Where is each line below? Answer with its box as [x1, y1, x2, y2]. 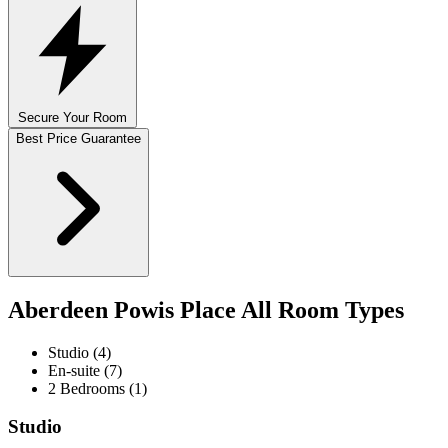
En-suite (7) [48, 361, 122, 379]
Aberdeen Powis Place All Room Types [8, 296, 404, 323]
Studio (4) [48, 343, 111, 361]
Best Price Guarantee [16, 130, 141, 146]
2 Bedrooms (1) [48, 379, 147, 397]
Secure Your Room [18, 109, 127, 125]
